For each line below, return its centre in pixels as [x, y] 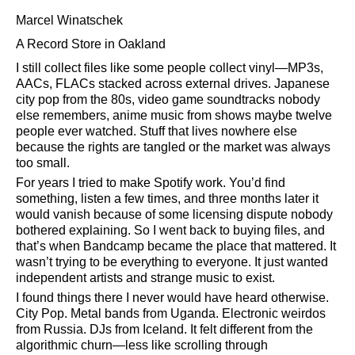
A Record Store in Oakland [91, 44]
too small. [43, 163]
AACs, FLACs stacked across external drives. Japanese [173, 84]
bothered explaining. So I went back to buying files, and [170, 230]
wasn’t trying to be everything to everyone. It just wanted [172, 262]
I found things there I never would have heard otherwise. [172, 298]
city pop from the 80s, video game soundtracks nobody [168, 99]
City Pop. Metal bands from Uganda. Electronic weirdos [171, 313]
